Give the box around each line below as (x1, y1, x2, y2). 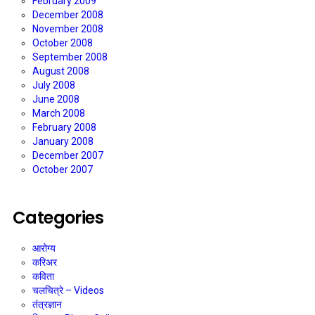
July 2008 (32, 79, 75, 91)
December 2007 (32, 150, 103, 162)
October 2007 (32, 164, 93, 176)
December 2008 (32, 9, 103, 21)
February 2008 (32, 122, 96, 134)
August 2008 (32, 65, 89, 77)
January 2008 (32, 136, 94, 148)
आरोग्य (32, 243, 56, 255)
